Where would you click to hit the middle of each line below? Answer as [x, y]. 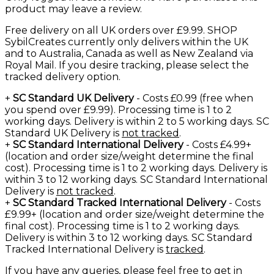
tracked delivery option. [63, 76]
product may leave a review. [73, 9]
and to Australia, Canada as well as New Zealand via [129, 53]
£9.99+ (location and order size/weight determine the [135, 214]
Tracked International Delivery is [85, 249]
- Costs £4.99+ [217, 144]
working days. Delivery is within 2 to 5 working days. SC [137, 121]
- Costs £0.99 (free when [194, 98]
